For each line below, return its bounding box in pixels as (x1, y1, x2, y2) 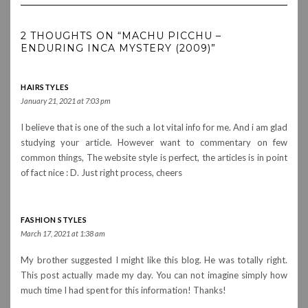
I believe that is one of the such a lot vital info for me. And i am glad (21, 121, 287, 133)
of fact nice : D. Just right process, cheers (21, 166, 182, 178)
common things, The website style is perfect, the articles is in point (21, 151, 287, 163)
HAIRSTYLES (21, 82, 69, 91)
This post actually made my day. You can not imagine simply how (21, 269, 287, 280)
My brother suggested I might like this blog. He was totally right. (21, 254, 287, 265)
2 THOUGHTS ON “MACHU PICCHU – (21, 29, 221, 42)
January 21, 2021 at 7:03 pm (21, 96, 111, 105)
